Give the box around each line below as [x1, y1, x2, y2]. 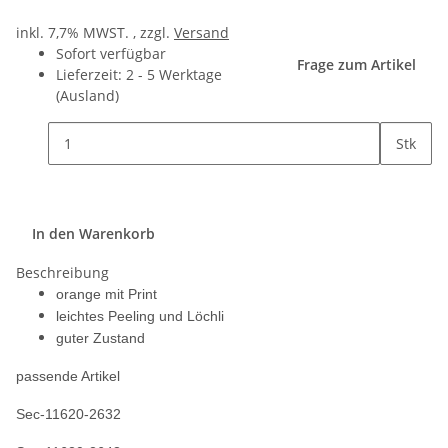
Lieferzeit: [56, 65, 126, 84]
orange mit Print [56, 286, 157, 302]
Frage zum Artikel [297, 55, 416, 74]
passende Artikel [16, 368, 120, 384]
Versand [174, 23, 229, 42]
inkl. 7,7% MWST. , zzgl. [16, 23, 174, 42]
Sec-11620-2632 [16, 406, 121, 422]
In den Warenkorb [32, 223, 159, 243]
